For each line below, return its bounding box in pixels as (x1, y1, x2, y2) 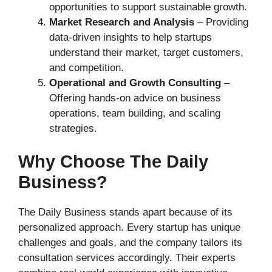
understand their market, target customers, (49, 46, 243, 58)
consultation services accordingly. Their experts (18, 252, 236, 264)
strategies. (49, 122, 97, 134)
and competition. (49, 61, 124, 73)
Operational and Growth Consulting (49, 76, 221, 89)
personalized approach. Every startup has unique (18, 222, 240, 234)
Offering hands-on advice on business (49, 92, 221, 104)
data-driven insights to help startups (49, 31, 212, 43)
